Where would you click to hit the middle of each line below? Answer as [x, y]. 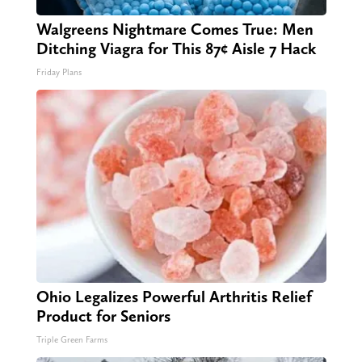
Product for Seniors [103, 316]
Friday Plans [59, 73]
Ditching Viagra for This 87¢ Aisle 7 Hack [176, 49]
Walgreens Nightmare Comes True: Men [175, 29]
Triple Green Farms [72, 340]
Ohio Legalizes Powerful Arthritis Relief [174, 297]
